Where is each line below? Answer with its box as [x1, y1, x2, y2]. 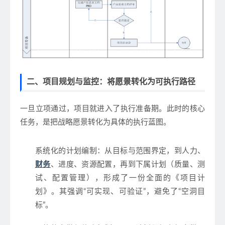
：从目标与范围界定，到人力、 [97, 147, 205, 155]
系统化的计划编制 [35, 147, 97, 155]
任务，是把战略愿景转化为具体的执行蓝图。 [20, 119, 171, 127]
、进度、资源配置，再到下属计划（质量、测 [50, 161, 205, 169]
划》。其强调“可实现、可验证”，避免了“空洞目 [35, 188, 205, 196]
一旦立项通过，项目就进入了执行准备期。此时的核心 [20, 105, 205, 113]
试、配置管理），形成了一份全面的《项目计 [35, 174, 205, 182]
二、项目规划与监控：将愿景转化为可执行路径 [27, 78, 195, 86]
